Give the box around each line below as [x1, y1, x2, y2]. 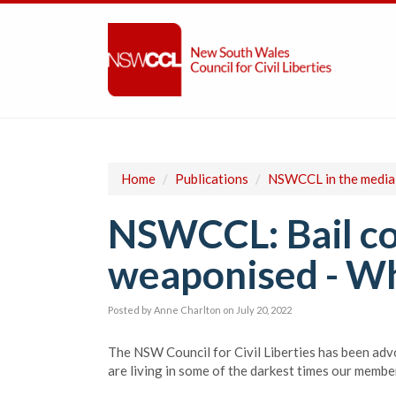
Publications [175, 171, 248, 187]
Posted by [108, 304, 154, 316]
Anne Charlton [154, 304, 221, 316]
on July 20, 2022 [223, 304, 292, 316]
